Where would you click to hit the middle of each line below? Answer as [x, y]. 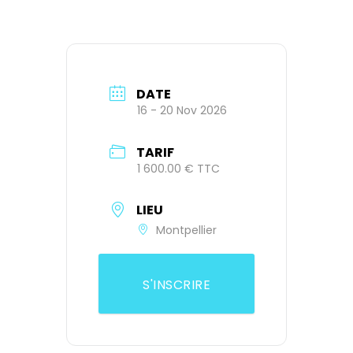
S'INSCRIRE [176, 285]
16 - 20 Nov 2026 [182, 110]
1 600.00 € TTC [178, 168]
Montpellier [186, 230]
